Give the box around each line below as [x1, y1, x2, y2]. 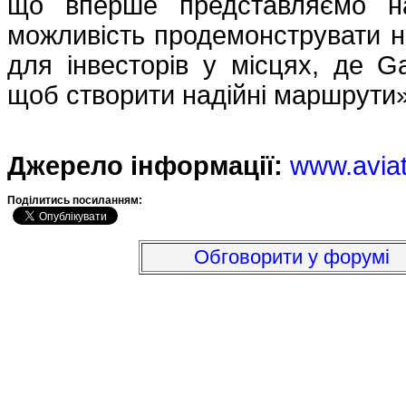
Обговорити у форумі [193, 246, 390, 268]
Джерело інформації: [7, 150, 283, 180]
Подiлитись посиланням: [7, 194, 145, 207]
